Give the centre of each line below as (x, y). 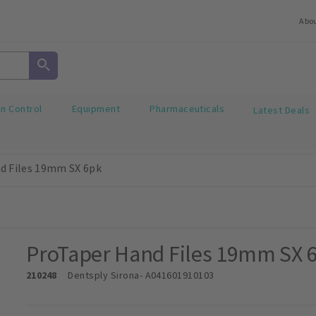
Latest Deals (282, 110)
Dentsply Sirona (104, 275)
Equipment (96, 109)
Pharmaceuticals (187, 109)
